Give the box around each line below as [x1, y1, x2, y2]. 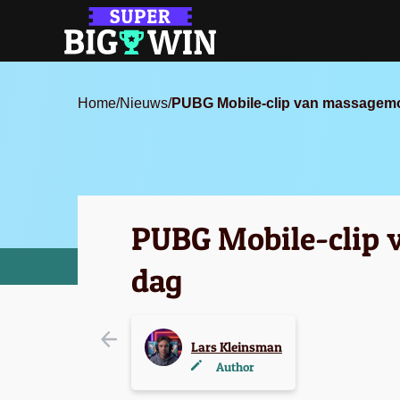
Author [216, 358, 254, 374]
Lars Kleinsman [191, 337, 282, 355]
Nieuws [120, 95, 168, 111]
